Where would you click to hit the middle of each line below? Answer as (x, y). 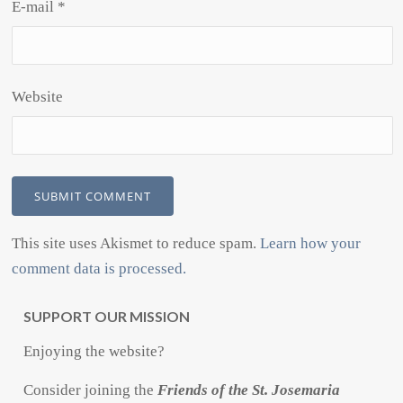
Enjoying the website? (94, 352)
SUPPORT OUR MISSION (107, 317)
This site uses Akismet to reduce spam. (136, 244)
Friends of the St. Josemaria (249, 390)
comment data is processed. (99, 269)
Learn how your (311, 244)
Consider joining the (91, 390)
